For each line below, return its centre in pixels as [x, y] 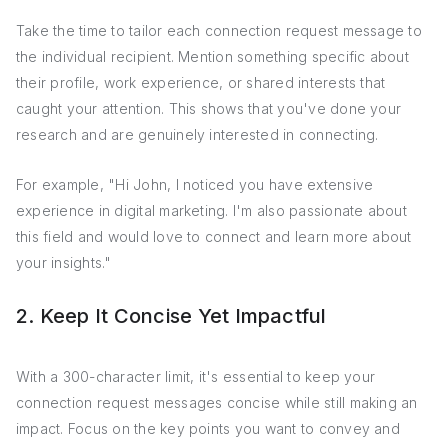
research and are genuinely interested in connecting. [197, 134]
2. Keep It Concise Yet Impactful [171, 316]
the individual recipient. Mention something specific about [212, 56]
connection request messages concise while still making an [217, 402]
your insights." [64, 262]
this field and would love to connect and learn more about [214, 236]
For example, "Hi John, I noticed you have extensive [195, 184]
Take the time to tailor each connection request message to [219, 30]
